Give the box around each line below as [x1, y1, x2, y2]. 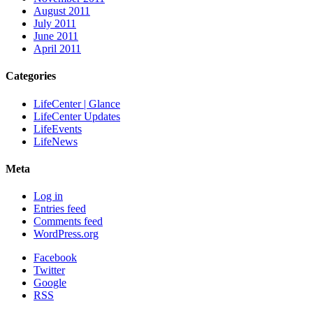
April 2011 [34, 43, 81, 55]
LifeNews [34, 135, 78, 147]
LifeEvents [34, 122, 82, 135]
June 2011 [34, 30, 78, 43]
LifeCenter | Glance [34, 97, 120, 110]
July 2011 [34, 17, 76, 30]
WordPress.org [34, 228, 99, 240]
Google [34, 277, 66, 289]
